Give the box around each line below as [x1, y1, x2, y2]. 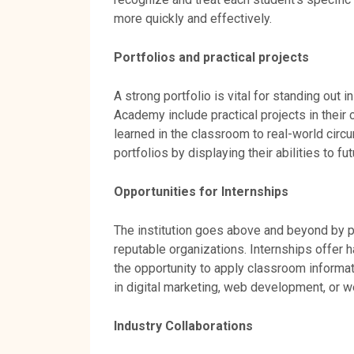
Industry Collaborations [114, 318, 253, 333]
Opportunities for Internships [114, 183, 288, 199]
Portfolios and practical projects [114, 49, 309, 65]
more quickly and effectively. [114, 10, 272, 26]
